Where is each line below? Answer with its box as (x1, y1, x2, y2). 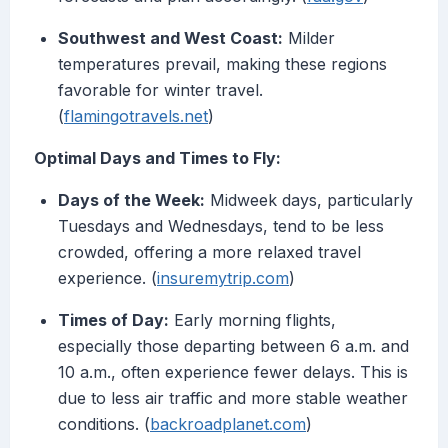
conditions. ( (58, 414, 150, 435)
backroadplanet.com (150, 414, 306, 435)
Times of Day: (58, 310, 169, 331)
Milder (283, 28, 335, 49)
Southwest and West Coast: (58, 28, 283, 49)
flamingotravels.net (64, 106, 208, 127)
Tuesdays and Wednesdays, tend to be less (58, 216, 384, 237)
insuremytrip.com (157, 268, 289, 289)
